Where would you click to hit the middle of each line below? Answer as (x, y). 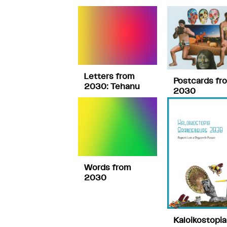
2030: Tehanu (112, 86)
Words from (108, 167)
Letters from (109, 76)
